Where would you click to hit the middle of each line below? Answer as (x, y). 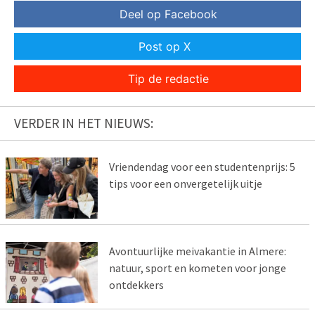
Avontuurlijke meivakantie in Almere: (197, 251)
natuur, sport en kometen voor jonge (197, 268)
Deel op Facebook (168, 14)
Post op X (165, 47)
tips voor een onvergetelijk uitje (185, 184)
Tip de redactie (168, 79)
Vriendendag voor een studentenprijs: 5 (202, 167)
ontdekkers (136, 284)
